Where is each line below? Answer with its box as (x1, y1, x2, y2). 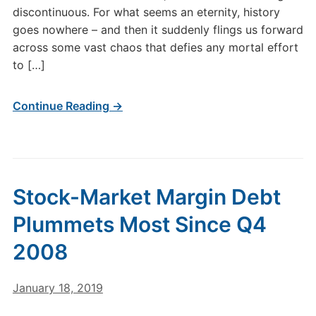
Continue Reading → (12, 99, 123, 113)
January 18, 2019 (12, 281, 103, 295)
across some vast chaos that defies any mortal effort (12, 40, 298, 54)
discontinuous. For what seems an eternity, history (12, 5, 280, 19)
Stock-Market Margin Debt (12, 184, 281, 209)
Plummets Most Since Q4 (12, 212, 267, 237)
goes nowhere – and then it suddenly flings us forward (12, 23, 303, 37)
